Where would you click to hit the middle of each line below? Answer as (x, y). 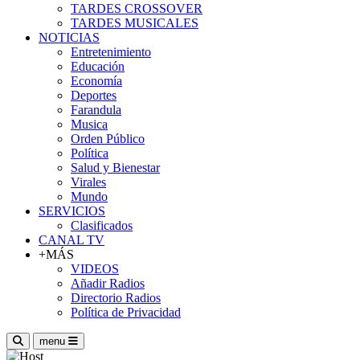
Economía (96, 81)
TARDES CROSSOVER (137, 8)
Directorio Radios (116, 298)
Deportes (94, 95)
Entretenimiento (111, 52)
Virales (88, 182)
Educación (98, 66)
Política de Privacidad (126, 312)
